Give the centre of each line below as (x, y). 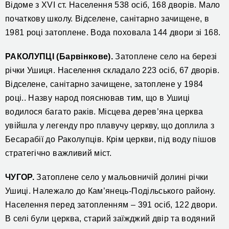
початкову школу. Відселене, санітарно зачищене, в (107, 19)
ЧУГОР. (20, 177)
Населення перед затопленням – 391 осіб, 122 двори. (111, 205)
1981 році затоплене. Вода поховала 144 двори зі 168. (113, 33)
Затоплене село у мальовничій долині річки (121, 177)
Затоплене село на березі (165, 57)
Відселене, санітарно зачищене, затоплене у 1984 (104, 84)
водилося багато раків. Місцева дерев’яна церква (104, 112)
